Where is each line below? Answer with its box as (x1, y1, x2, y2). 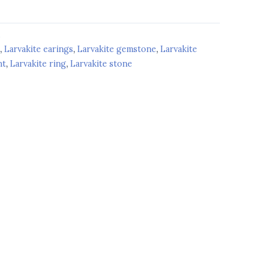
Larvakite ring (10, 58, 66, 70)
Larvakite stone (70, 58, 132, 70)
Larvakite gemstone (77, 44, 156, 55)
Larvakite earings (4, 44, 73, 55)
